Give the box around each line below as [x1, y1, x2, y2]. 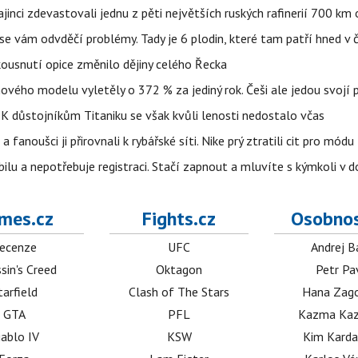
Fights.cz [142, 206, 217, 231]
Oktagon [156, 261, 203, 277]
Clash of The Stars [129, 284, 230, 300]
